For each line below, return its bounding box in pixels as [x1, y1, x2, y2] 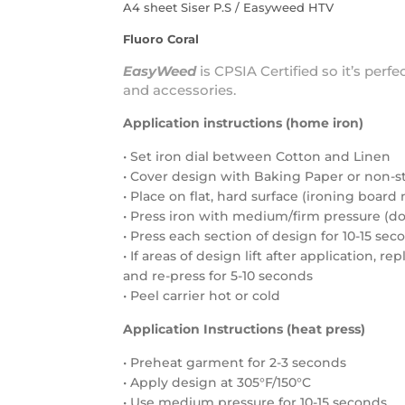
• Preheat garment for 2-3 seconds [123, 354, 346, 372]
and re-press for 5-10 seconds [123, 268, 313, 285]
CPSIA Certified [214, 62, 318, 80]
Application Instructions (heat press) [123, 321, 365, 338]
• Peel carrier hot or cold [123, 287, 280, 305]
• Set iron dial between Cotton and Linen [123, 148, 391, 165]
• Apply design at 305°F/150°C [123, 374, 311, 391]
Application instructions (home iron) [123, 115, 363, 132]
